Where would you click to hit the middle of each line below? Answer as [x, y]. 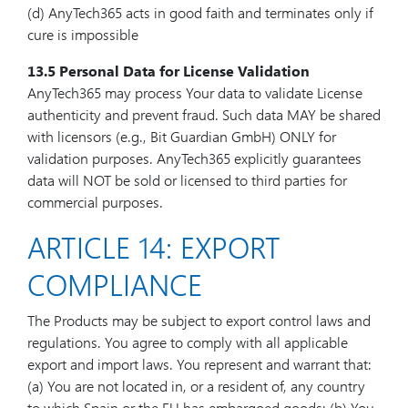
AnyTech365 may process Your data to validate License [195, 92]
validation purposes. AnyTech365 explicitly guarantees [194, 158]
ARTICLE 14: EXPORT [154, 246]
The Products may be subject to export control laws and [199, 320]
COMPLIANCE [115, 284]
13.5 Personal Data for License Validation [168, 71]
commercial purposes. [95, 202]
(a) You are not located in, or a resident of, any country [196, 386]
